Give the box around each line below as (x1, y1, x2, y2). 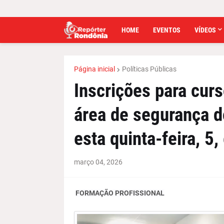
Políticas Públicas (121, 65, 176, 73)
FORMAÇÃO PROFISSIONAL (75, 189, 164, 197)
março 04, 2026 (73, 158, 122, 166)
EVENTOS (152, 26, 180, 34)
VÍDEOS (194, 26, 216, 34)
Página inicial (73, 65, 115, 73)
